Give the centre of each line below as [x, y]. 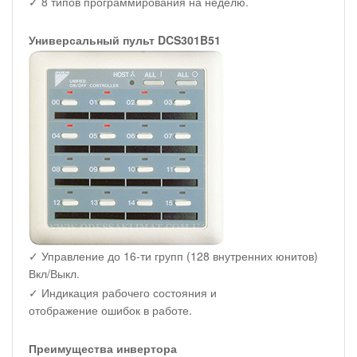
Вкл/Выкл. [54, 273]
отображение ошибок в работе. [110, 310]
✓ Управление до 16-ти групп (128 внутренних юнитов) [173, 255]
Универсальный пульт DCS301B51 [125, 39]
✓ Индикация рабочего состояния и [123, 292]
